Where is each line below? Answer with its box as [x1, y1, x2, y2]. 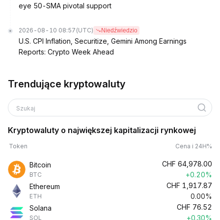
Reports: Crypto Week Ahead [19, 48, 114, 56]
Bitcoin [29, 161, 51, 169]
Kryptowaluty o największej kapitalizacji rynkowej [8, 125, 196, 135]
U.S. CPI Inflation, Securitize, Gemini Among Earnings [19, 37, 187, 45]
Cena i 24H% [175, 142, 212, 150]
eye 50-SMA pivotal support [19, 1, 111, 10]
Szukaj [16, 105, 37, 112]
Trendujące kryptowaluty [8, 78, 125, 90]
